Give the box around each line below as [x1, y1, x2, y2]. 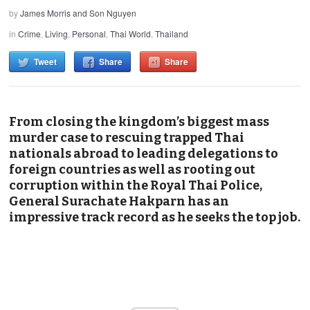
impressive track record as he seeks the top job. [9, 209, 301, 225]
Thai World [110, 27, 152, 39]
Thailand [155, 27, 189, 39]
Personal [72, 27, 107, 39]
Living [45, 27, 69, 39]
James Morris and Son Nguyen [20, 6, 137, 19]
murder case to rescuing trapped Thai [9, 129, 245, 145]
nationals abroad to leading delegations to [9, 145, 279, 161]
